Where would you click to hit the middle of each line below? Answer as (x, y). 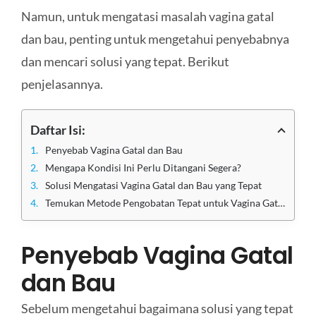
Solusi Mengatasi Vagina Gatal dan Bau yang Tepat (153, 185)
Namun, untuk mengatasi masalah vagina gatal (147, 16)
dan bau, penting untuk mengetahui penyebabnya (155, 38)
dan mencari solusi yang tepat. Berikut (125, 61)
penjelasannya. (62, 84)
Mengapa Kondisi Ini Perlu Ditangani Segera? (143, 167)
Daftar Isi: (57, 129)
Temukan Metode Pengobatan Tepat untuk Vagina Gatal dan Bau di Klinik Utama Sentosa (161, 202)
